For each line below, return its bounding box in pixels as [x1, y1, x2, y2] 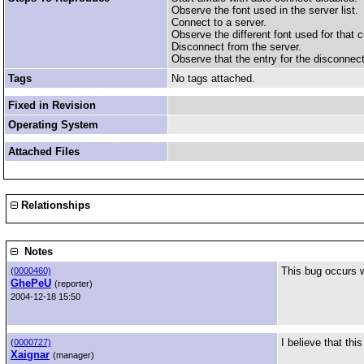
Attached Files [8, 145, 80, 158]
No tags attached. [171, 72, 255, 84]
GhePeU [11, 277, 51, 289]
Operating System [8, 119, 98, 131]
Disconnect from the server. [171, 41, 301, 53]
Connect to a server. [171, 16, 266, 28]
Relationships [18, 199, 90, 211]
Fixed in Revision [8, 99, 96, 111]
